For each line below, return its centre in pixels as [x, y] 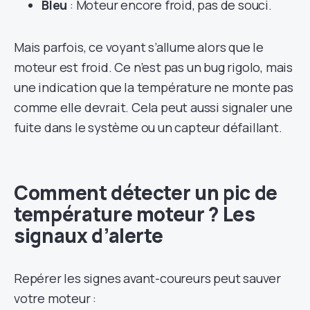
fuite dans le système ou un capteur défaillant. [148, 127]
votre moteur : [55, 298]
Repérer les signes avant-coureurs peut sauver [147, 278]
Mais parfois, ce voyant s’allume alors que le [139, 47]
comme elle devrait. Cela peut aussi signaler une [153, 107]
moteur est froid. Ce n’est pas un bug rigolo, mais [153, 67]
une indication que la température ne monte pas [154, 87]
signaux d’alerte [89, 235]
